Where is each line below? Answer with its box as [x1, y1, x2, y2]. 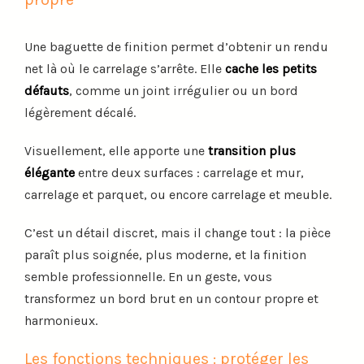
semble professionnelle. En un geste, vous [24, 268, 272, 284]
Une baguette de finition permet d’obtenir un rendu [24, 38, 328, 54]
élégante [24, 164, 75, 180]
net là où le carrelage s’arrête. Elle [24, 60, 225, 76]
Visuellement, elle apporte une [24, 142, 208, 158]
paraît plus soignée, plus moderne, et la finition [24, 246, 306, 262]
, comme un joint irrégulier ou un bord [69, 82, 298, 98]
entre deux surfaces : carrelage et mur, [75, 164, 304, 180]
